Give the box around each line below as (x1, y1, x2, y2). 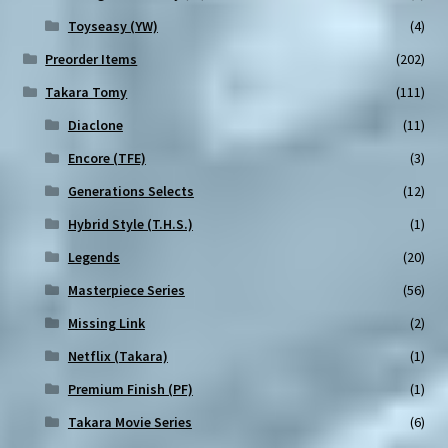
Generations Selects (67, 182, 194, 201)
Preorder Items (45, 50, 138, 69)
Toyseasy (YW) (67, 17, 158, 36)
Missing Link (67, 314, 145, 333)
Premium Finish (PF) (67, 380, 193, 399)
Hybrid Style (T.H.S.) (67, 215, 193, 234)
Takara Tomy (45, 83, 128, 102)
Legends (67, 248, 120, 267)
